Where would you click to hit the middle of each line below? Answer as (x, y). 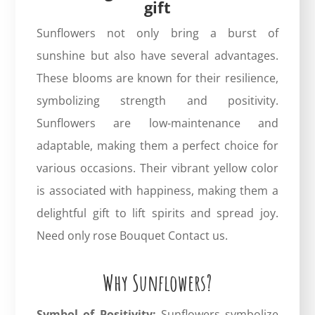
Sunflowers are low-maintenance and (157, 123)
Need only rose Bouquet (101, 235)
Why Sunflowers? (157, 282)
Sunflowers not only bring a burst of (157, 33)
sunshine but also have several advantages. (157, 55)
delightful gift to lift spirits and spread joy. (157, 213)
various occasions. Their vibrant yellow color (157, 168)
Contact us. (197, 235)
